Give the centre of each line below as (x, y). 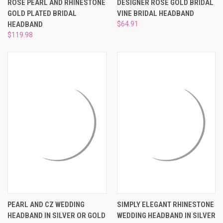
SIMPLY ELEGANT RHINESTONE (165, 204)
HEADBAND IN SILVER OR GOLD (56, 215)
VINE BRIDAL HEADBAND (155, 13)
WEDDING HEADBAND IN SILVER (166, 215)
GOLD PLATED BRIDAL (42, 13)
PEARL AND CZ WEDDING (46, 204)
